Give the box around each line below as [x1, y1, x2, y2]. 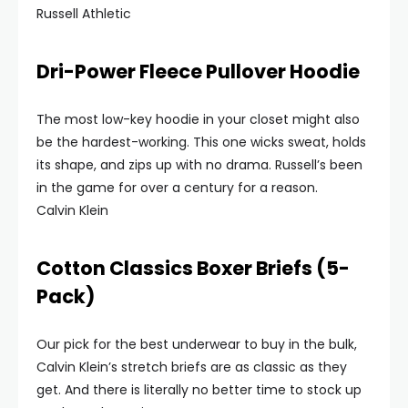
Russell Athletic [36, 5, 131, 23]
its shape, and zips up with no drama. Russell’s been [36, 156, 362, 174]
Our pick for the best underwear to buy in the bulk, [36, 335, 357, 353]
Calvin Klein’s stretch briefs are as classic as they [36, 358, 347, 376]
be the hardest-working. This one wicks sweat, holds [36, 133, 366, 151]
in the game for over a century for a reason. [36, 178, 318, 197]
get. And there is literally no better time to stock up [36, 381, 362, 399]
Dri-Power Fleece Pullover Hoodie [36, 58, 360, 85]
